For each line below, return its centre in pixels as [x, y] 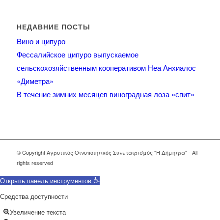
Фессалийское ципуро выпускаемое [77, 55]
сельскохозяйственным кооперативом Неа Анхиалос [106, 68]
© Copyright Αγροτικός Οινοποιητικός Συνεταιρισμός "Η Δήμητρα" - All [107, 152]
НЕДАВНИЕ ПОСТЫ [53, 27]
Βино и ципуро [41, 41]
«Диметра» [35, 81]
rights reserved [35, 163]
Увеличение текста [38, 212]
